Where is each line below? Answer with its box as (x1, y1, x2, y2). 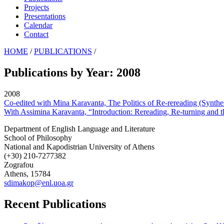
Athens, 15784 (4, 169, 50, 178)
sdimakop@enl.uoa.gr (4, 178, 73, 187)
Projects (24, 2, 49, 11)
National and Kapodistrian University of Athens (4, 142, 154, 151)
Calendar (24, 20, 52, 29)
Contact (24, 29, 48, 38)
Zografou (4, 160, 33, 169)
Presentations (24, 11, 65, 20)
